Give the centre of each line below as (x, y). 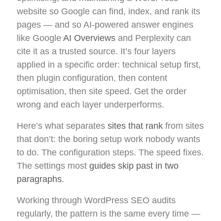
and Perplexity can (153, 38)
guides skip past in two (134, 166)
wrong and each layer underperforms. (91, 105)
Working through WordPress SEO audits (96, 201)
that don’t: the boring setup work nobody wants (109, 139)
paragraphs (39, 179)
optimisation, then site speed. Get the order (102, 92)
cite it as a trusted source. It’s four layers (96, 52)
